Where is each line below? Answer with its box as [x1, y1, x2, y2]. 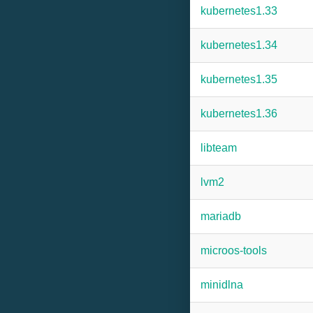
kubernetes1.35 [201, 73, 277, 85]
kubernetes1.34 [201, 39, 277, 51]
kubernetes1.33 [201, 5, 277, 17]
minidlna [201, 279, 243, 291]
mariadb [201, 210, 241, 222]
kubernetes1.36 [201, 108, 277, 119]
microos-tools [201, 245, 267, 256]
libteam [201, 142, 237, 154]
